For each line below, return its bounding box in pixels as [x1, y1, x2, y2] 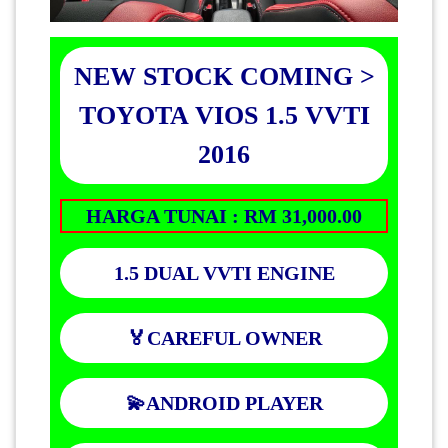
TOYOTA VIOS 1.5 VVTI [78, 100, 370, 130]
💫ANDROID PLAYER [125, 391, 323, 414]
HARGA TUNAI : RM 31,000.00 [86, 204, 362, 227]
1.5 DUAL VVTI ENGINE [113, 261, 335, 284]
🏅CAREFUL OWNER [126, 326, 322, 349]
